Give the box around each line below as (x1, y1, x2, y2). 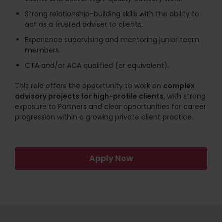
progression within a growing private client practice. (15, 112, 193, 122)
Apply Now (89, 153, 133, 164)
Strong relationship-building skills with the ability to (25, 9, 199, 19)
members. (25, 45, 60, 55)
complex (163, 81, 195, 91)
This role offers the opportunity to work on (15, 81, 163, 91)
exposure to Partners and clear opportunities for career (15, 102, 206, 111)
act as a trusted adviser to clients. (25, 19, 143, 29)
